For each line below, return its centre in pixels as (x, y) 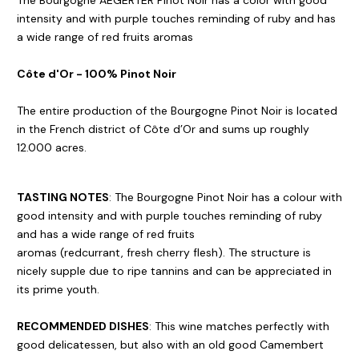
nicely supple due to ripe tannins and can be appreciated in (174, 271)
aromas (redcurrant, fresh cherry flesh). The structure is (164, 253)
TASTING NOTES (63, 198)
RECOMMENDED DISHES (83, 327)
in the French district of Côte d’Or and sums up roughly (163, 129)
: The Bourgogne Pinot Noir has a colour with (226, 198)
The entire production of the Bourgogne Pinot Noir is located (177, 111)
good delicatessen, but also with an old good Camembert (170, 345)
